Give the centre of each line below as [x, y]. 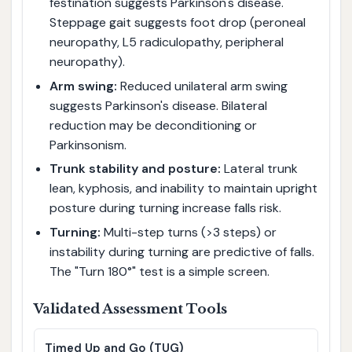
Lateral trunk [259, 169]
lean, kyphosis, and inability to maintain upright [183, 189]
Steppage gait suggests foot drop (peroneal [177, 22]
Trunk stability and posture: [135, 169]
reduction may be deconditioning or [153, 125]
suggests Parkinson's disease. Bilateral [158, 105]
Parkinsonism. [88, 145]
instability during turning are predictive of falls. [181, 251]
